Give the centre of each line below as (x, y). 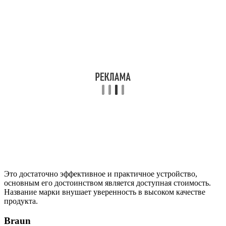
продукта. (21, 201)
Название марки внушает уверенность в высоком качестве (105, 192)
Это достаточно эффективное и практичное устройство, (101, 174)
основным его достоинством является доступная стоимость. (107, 183)
